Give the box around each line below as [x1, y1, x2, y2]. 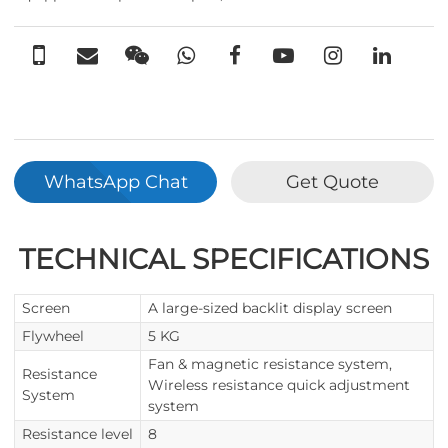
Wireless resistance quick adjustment [148, 376, 410, 394]
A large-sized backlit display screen [148, 299, 392, 317]
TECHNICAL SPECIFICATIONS [19, 242, 429, 276]
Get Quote [286, 171, 379, 192]
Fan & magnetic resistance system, [148, 355, 392, 373]
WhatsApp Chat [43, 171, 188, 192]
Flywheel [22, 327, 84, 345]
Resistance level [22, 425, 133, 443]
